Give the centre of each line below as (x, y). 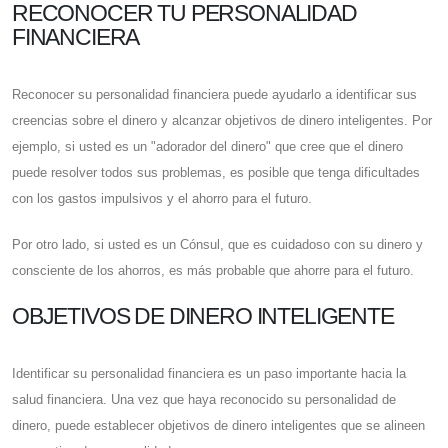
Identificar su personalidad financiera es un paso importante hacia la (209, 374)
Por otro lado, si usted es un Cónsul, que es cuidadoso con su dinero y (217, 245)
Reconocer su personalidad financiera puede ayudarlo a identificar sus (214, 95)
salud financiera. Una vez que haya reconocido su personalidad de (204, 400)
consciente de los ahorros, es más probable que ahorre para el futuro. (213, 271)
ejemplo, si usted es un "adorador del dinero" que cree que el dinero (207, 147)
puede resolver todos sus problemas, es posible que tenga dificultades (216, 173)
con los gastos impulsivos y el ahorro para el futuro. (162, 199)
